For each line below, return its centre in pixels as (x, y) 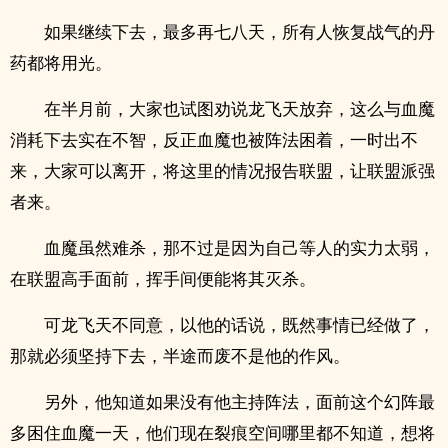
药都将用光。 (61, 62)
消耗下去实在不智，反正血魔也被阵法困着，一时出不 (214, 139)
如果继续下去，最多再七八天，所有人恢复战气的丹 (239, 31)
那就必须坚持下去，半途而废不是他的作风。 (180, 355)
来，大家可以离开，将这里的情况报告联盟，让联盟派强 (222, 170)
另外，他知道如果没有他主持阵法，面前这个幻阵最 (239, 401)
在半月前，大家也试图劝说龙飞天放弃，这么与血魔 (239, 108)
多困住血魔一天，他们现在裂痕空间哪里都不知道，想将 (222, 432)
